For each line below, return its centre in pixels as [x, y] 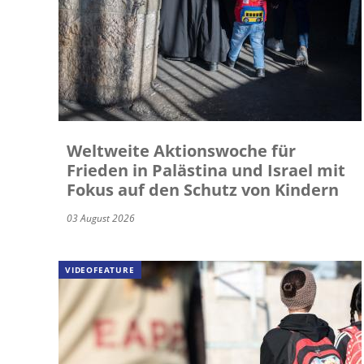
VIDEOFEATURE [100, 270]
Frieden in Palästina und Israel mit [206, 171]
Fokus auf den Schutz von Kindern [203, 190]
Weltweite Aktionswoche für [181, 151]
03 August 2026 [101, 219]
